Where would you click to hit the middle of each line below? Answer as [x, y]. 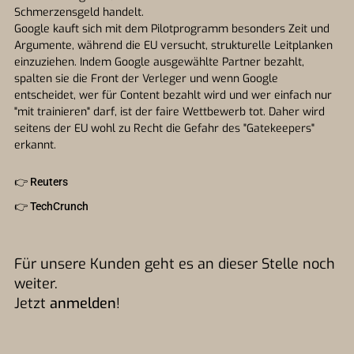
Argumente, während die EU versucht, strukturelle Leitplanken [173, 45]
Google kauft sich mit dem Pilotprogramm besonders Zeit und [172, 29]
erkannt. [35, 145]
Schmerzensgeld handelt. [79, 12]
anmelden [83, 303]
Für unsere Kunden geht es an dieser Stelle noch [175, 264]
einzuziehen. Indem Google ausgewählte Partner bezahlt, [159, 62]
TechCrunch [59, 206]
